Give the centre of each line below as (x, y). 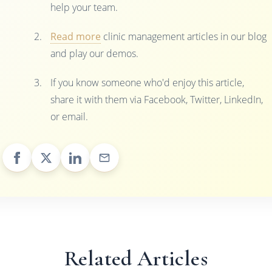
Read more (76, 37)
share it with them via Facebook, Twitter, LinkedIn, (157, 100)
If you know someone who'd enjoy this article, (148, 83)
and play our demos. (95, 54)
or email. (70, 117)
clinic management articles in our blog (184, 37)
